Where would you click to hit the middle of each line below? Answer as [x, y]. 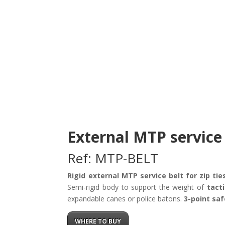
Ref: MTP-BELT [113, 158]
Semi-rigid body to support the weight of [137, 187]
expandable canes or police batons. [126, 199]
